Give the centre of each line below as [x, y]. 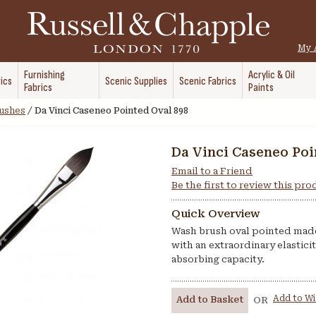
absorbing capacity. [218, 259]
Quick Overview [216, 214]
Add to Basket [210, 299]
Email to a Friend [212, 171]
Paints [261, 88]
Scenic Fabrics [208, 81]
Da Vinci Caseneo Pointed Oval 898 [111, 111]
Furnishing [44, 75]
